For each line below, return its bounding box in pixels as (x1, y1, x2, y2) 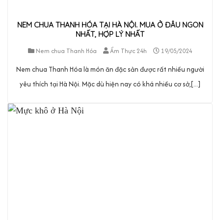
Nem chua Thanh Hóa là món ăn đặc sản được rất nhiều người (16, 64, 204, 74)
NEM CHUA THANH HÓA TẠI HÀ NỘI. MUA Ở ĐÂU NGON (17, 20, 203, 30)
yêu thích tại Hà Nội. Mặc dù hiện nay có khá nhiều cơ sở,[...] (20, 79, 200, 89)
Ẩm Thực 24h (110, 46, 147, 55)
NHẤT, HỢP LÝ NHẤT (76, 29, 144, 39)
